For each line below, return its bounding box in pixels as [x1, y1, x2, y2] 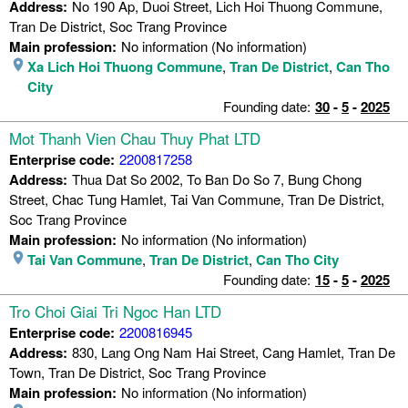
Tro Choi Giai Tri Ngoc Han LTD [9, 299, 221, 322]
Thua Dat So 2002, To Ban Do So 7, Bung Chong [72, 168, 362, 189]
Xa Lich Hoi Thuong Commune [27, 56, 222, 76]
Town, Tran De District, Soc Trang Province [9, 362, 266, 382]
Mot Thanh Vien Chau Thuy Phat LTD [9, 126, 260, 149]
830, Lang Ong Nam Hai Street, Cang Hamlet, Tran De [72, 342, 395, 362]
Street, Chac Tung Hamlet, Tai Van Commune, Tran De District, [9, 189, 384, 209]
